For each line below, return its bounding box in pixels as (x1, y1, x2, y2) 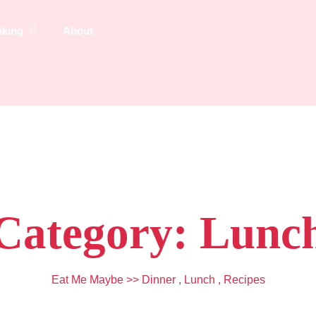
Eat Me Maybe (51, 274, 123, 286)
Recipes (223, 274, 265, 286)
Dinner (141, 274, 176, 286)
